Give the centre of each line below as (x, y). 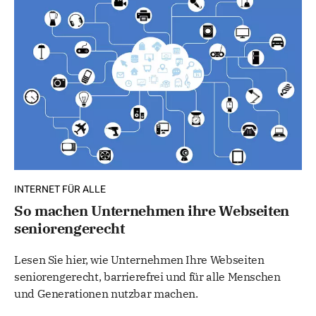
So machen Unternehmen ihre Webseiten (152, 210)
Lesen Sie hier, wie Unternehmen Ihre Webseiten (139, 259)
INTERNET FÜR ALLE (60, 189)
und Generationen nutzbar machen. (106, 293)
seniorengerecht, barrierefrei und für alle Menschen (147, 276)
